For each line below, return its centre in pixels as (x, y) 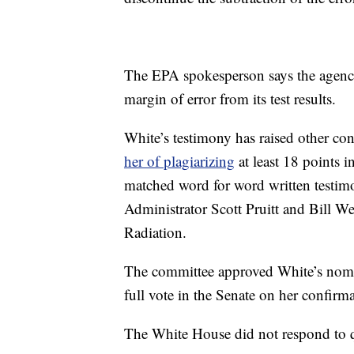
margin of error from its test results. (230, 99)
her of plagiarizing (179, 161)
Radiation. (164, 232)
